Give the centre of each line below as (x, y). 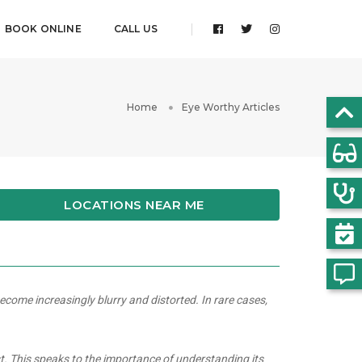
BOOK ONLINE (43, 29)
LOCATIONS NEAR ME (134, 204)
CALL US (135, 29)
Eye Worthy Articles (231, 107)
